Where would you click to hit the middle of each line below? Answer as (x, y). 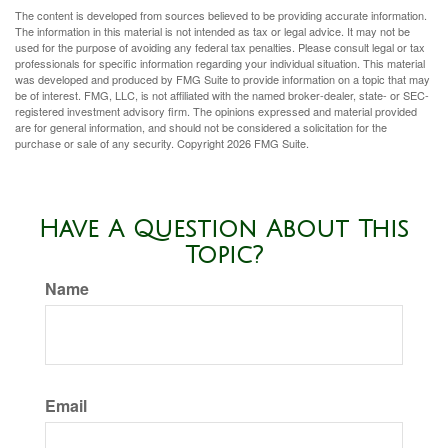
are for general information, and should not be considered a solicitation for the (201, 127)
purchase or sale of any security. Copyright (121, 143)
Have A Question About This (224, 229)
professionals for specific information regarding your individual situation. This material (220, 63)
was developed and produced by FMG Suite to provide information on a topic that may (222, 79)
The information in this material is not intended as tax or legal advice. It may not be (212, 31)
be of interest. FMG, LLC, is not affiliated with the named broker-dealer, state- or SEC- (222, 95)
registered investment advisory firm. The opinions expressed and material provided (216, 111)
